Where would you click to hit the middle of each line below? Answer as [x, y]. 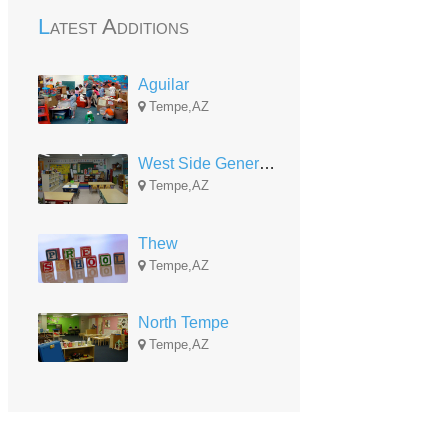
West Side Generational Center [267, 164]
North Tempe [183, 323]
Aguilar [163, 84]
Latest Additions [119, 26]
